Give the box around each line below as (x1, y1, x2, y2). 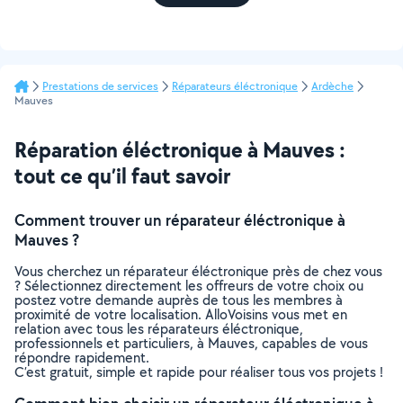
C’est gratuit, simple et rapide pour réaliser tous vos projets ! (14, 363, 383, 381)
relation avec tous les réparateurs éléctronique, (14, 319, 303, 338)
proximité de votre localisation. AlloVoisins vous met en (14, 305, 347, 324)
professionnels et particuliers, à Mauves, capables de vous (14, 334, 368, 353)
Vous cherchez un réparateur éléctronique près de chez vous (14, 262, 382, 281)
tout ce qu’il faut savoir (14, 161, 230, 190)
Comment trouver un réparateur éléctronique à (14, 210, 345, 230)
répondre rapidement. (14, 348, 149, 367)
